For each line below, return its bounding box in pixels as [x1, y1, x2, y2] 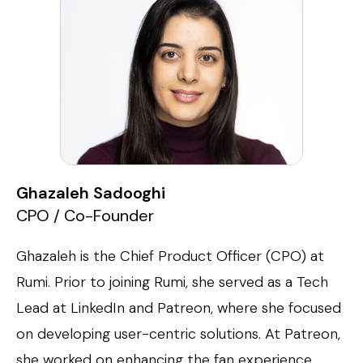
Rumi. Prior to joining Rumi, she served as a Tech [16, 271, 328, 292]
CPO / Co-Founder [16, 204, 154, 226]
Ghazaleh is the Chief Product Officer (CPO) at [16, 246, 324, 266]
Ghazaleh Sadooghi [16, 181, 165, 203]
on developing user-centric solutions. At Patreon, [16, 323, 340, 344]
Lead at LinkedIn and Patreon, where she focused [16, 297, 341, 318]
